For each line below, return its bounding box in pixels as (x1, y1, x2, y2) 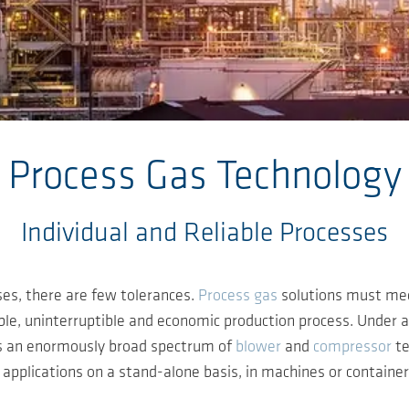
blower (236, 338, 281, 356)
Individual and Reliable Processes (21, 219, 388, 248)
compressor (313, 338, 392, 356)
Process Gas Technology (7, 156, 402, 198)
